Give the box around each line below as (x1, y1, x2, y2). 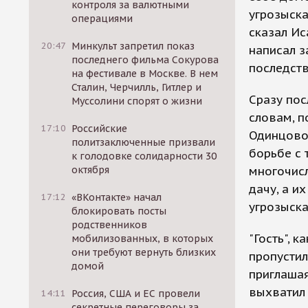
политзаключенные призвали (71, 136, 216, 148)
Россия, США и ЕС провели (71, 287, 201, 300)
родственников (71, 219, 148, 231)
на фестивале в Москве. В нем (71, 67, 219, 80)
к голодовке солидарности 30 (71, 150, 217, 162)
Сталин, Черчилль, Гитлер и (71, 81, 202, 93)
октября (71, 164, 110, 176)
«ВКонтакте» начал (71, 191, 162, 203)
